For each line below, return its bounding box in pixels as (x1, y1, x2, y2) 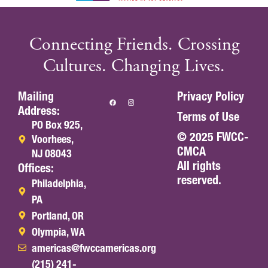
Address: (18, 103, 60, 118)
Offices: (18, 160, 54, 175)
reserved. (176, 172, 221, 187)
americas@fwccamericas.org (31, 240, 156, 255)
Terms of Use (176, 109, 239, 124)
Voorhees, (31, 132, 73, 146)
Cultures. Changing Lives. (43, 54, 225, 78)
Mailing (18, 89, 54, 103)
